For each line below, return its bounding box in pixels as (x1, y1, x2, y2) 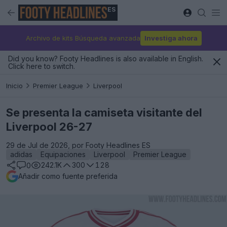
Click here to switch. (8, 62, 75, 70)
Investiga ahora (144, 33, 198, 42)
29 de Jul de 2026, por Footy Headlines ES (6, 141, 150, 149)
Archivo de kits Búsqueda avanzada (25, 33, 140, 42)
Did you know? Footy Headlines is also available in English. (8, 54, 203, 63)
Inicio (6, 81, 23, 90)
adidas (10, 150, 32, 159)
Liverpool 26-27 (6, 120, 92, 133)
